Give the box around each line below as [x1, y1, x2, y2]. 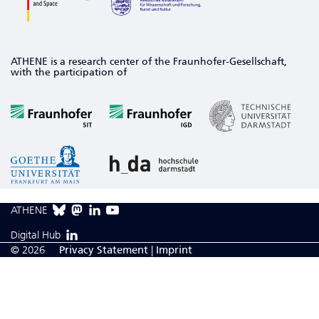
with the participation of [11, 66, 127, 79]
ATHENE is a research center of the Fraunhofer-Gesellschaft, [11, 56, 287, 68]
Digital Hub [11, 229, 61, 241]
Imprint [156, 244, 192, 256]
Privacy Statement [59, 244, 148, 256]
